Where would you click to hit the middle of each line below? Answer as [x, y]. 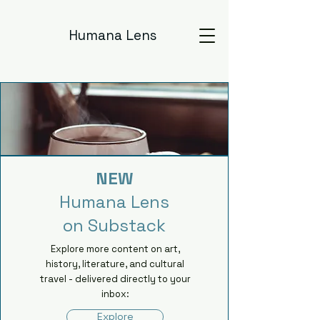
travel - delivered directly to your [115, 279]
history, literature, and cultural [115, 264]
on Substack [114, 225]
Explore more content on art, [115, 249]
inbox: [115, 294]
